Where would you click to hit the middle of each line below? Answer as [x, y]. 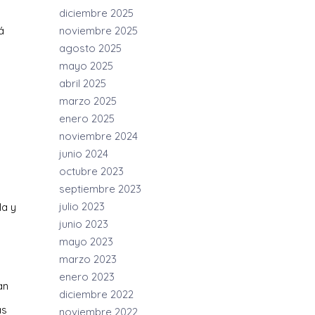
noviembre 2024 [99, 136]
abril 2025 [83, 83]
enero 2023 [87, 277]
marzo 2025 [88, 101]
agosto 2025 [91, 48]
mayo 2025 [86, 66]
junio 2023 [84, 224]
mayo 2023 [86, 242]
